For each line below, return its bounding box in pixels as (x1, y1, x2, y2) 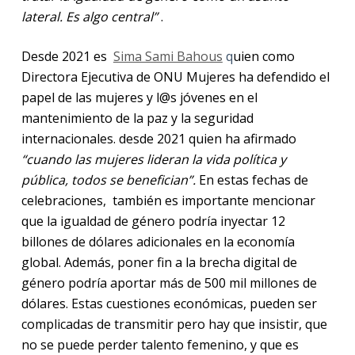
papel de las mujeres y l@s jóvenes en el (21, 88, 258, 106)
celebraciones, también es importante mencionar (21, 191, 315, 209)
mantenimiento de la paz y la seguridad (21, 109, 254, 127)
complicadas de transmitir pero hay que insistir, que (21, 315, 327, 333)
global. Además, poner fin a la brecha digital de (21, 253, 297, 271)
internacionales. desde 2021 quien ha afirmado (21, 129, 296, 147)
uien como (232, 47, 295, 65)
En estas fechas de (195, 170, 308, 189)
